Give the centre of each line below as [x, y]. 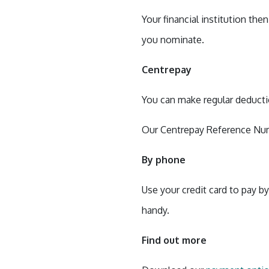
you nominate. [173, 40]
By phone [164, 160]
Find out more [174, 240]
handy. [156, 210]
